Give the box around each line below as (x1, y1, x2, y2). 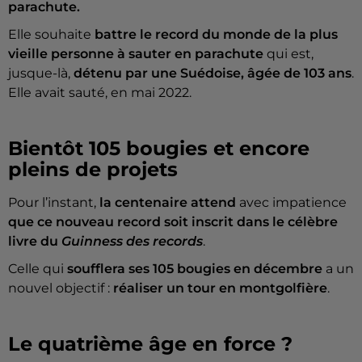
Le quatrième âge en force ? (8, 332, 293, 356)
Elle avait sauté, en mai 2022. (8, 85, 192, 101)
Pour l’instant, (8, 195, 99, 211)
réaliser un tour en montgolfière (113, 280, 327, 297)
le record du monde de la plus (140, 27, 338, 43)
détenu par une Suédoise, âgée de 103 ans (74, 65, 351, 82)
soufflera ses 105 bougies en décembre (67, 261, 322, 277)
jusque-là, (8, 65, 74, 82)
